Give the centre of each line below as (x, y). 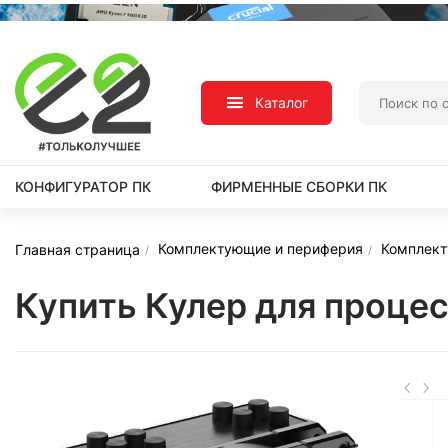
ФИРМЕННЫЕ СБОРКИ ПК (299, 186)
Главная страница (77, 249)
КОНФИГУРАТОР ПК (83, 186)
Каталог (282, 102)
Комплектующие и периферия (260, 248)
